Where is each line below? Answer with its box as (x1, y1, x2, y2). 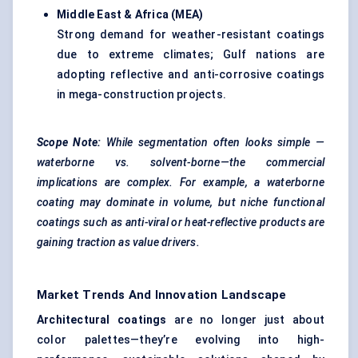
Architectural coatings (37, 313, 175, 327)
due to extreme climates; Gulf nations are (57, 48, 324, 62)
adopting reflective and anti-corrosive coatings (57, 68, 324, 82)
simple (277, 136, 311, 149)
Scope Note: (37, 136, 106, 149)
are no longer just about (174, 313, 324, 327)
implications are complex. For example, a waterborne (37, 176, 324, 189)
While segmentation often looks (105, 136, 272, 149)
